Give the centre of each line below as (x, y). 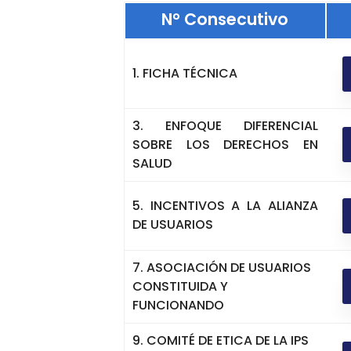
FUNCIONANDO (178, 305)
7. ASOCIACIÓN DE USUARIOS (222, 267)
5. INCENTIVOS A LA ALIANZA (225, 206)
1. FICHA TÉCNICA (185, 74)
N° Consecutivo (225, 19)
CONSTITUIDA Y (180, 286)
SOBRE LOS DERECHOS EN (225, 144)
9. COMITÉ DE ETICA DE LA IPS (221, 340)
